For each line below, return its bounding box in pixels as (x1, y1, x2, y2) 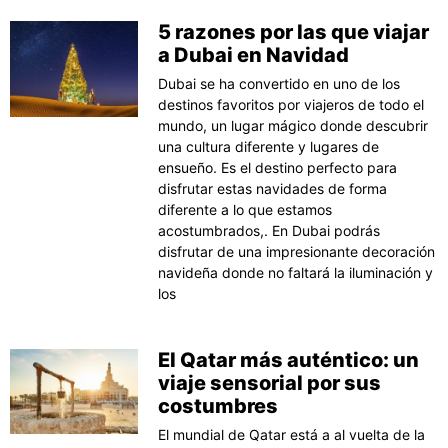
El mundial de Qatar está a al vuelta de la (158, 425, 426, 443)
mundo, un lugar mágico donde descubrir (158, 116, 429, 134)
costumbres (158, 393, 279, 418)
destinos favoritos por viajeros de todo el (158, 95, 425, 113)
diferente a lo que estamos (158, 200, 333, 218)
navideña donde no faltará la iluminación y (158, 263, 434, 281)
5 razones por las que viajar (158, 19, 430, 44)
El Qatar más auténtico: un (158, 347, 420, 372)
